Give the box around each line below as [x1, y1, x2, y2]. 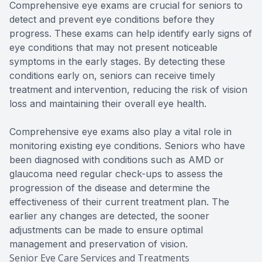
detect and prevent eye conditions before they [9, 13, 215, 25]
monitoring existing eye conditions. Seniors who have [9, 139, 245, 151]
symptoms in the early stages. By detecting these [9, 55, 225, 67]
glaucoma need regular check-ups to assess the [9, 167, 223, 180]
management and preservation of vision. [9, 237, 188, 250]
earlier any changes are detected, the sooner [9, 209, 209, 222]
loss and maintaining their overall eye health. [9, 97, 206, 109]
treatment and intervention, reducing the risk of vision [9, 83, 247, 95]
